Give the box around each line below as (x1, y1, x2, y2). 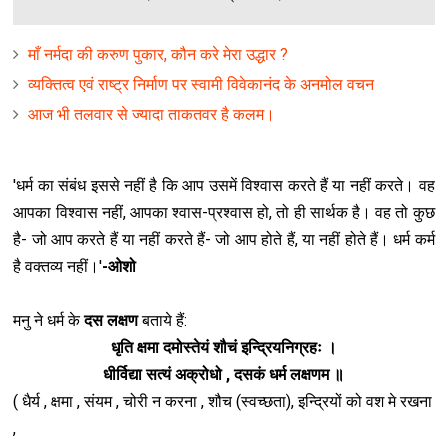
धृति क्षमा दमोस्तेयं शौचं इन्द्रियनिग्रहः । (110, 338, 337, 358)
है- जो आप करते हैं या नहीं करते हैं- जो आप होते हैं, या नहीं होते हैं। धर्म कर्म (13, 230, 435, 250)
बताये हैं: (138, 311, 188, 331)
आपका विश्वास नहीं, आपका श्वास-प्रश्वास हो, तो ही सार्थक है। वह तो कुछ (13, 203, 435, 223)
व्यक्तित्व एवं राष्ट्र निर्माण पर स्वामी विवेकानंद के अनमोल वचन (28, 75, 375, 95)
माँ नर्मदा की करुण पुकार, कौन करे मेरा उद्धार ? (28, 45, 289, 65)
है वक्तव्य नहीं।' (13, 257, 103, 277)
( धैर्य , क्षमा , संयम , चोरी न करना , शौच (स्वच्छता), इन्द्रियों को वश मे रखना (13, 392, 433, 412)
